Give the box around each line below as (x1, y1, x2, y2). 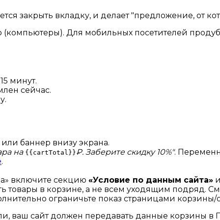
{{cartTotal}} (25, 149, 76, 157)
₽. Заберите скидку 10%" (76, 147, 174, 157)
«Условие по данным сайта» (88, 175, 213, 185)
